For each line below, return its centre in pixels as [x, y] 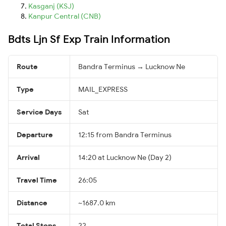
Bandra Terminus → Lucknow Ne [132, 66]
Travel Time [37, 180]
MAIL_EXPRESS [103, 89]
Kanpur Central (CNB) [65, 16]
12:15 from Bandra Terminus [125, 134]
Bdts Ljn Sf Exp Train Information [89, 39]
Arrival [28, 157]
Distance [32, 203]
